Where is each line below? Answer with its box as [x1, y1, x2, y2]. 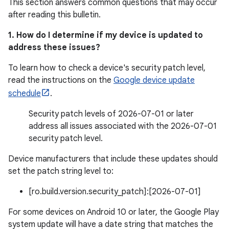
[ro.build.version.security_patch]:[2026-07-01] [29, 187, 201, 197]
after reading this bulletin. [8, 10, 101, 20]
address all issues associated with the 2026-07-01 [29, 121, 217, 131]
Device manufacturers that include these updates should [8, 154, 218, 164]
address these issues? [8, 42, 100, 53]
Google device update [113, 75, 195, 85]
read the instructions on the [8, 75, 113, 85]
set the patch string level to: [8, 166, 113, 176]
